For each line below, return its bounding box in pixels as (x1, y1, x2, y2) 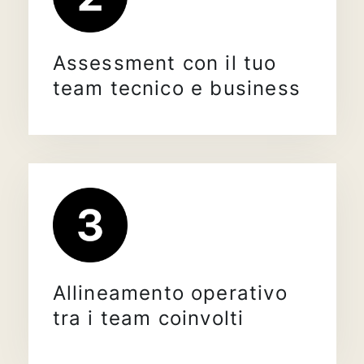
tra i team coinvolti (52, 305, 245, 330)
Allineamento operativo (52, 280, 288, 305)
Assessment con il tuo (52, 51, 277, 76)
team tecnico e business (52, 76, 301, 101)
